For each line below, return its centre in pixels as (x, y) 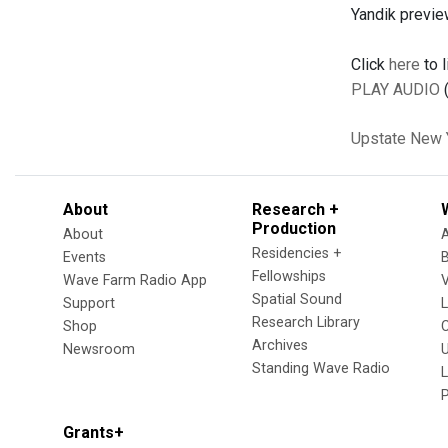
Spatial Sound (297, 299)
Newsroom (99, 349)
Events (84, 257)
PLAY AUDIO (395, 89)
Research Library (306, 322)
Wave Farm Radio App (135, 280)
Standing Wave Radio (321, 368)
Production (294, 228)
